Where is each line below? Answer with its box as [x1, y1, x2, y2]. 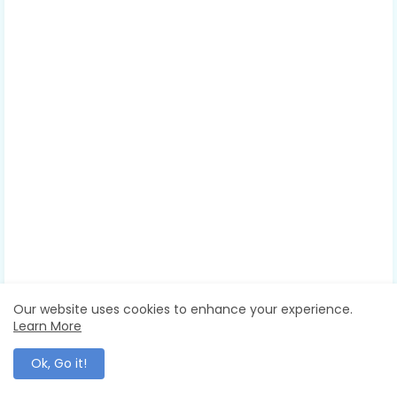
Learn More [13, 317, 82, 335]
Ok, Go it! [31, 354, 87, 372]
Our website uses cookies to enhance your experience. [13, 300, 353, 318]
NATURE [28, 339, 82, 359]
